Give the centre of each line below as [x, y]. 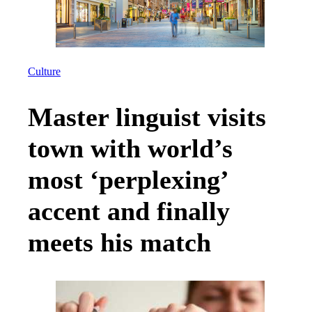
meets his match [119, 243]
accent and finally [129, 211]
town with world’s [130, 149]
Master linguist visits [147, 117]
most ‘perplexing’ [127, 180]
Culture [44, 72]
